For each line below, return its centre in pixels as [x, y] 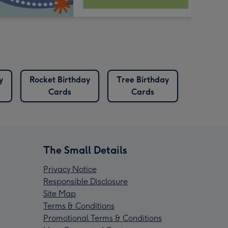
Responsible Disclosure [85, 182]
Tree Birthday [143, 80]
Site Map [60, 194]
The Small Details [85, 150]
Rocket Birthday [60, 80]
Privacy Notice [70, 169]
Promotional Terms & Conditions [103, 218]
